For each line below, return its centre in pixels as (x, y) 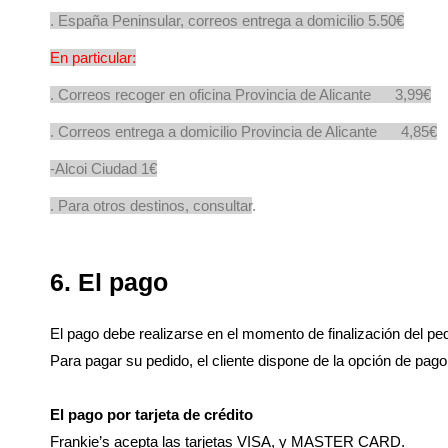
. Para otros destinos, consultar (151, 206)
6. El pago (109, 282)
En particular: (93, 58)
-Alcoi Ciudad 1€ (103, 169)
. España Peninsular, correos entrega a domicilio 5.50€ (227, 21)
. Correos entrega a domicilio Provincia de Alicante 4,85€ (243, 132)
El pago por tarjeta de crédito (151, 415)
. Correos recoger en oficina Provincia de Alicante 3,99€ (240, 95)
